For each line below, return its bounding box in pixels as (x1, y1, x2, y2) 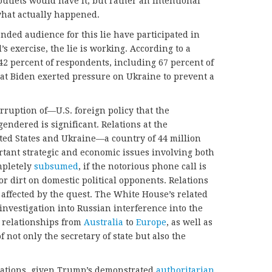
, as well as (166, 217, 212, 228)
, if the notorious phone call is (78, 161, 206, 172)
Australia (84, 217, 123, 228)
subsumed (34, 161, 78, 172)
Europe (136, 217, 166, 228)
